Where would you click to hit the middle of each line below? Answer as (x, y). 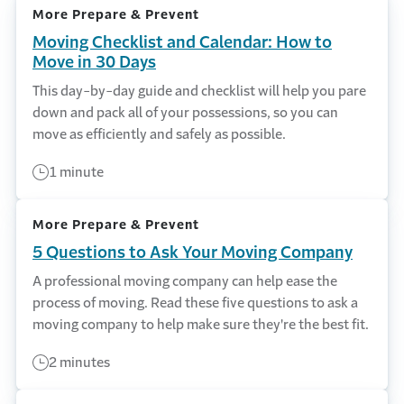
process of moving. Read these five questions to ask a (195, 303)
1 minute (76, 172)
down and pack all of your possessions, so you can (185, 112)
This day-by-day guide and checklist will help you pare (199, 91)
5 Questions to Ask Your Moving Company (193, 252)
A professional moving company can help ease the (185, 281)
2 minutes (79, 362)
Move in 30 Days (94, 62)
